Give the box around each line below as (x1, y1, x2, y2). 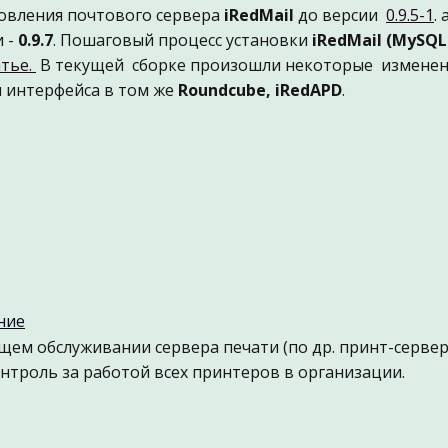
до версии (294, 4, 386, 26)
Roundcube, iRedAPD (178, 79, 342, 101)
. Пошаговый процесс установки (53, 29, 312, 51)
